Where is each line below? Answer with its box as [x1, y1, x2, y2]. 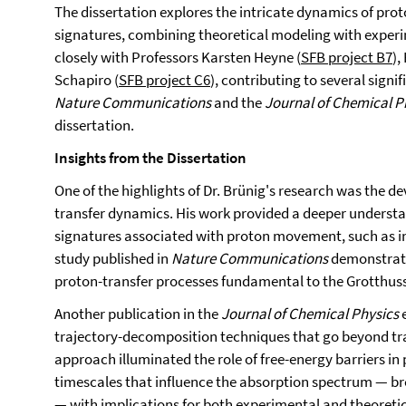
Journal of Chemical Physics [221, 304, 399, 324]
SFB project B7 [301, 47, 392, 67]
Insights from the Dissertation [54, 148, 246, 168]
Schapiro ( [54, 70, 119, 90]
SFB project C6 [119, 70, 210, 90]
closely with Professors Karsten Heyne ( [54, 47, 301, 67]
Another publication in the [54, 304, 221, 324]
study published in [54, 248, 171, 268]
